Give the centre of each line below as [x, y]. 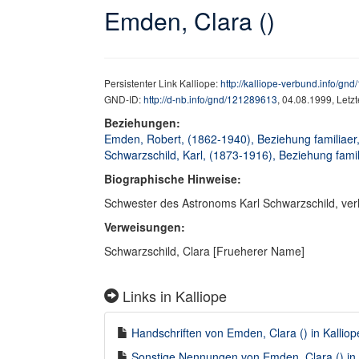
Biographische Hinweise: [173, 179]
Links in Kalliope [173, 296]
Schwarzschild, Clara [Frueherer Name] [204, 251]
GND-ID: [124, 99]
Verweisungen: [145, 227]
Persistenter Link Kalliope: [162, 83]
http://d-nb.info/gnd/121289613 [210, 99]
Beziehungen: [144, 123]
